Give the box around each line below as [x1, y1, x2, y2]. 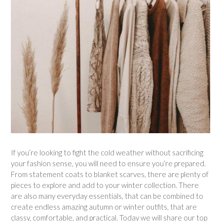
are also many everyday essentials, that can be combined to [11, 191, 203, 200]
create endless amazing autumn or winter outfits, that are [11, 202, 197, 211]
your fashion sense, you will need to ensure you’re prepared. [11, 158, 206, 168]
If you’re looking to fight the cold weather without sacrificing [11, 147, 203, 157]
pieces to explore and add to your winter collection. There [11, 180, 199, 189]
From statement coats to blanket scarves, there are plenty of [11, 169, 209, 179]
